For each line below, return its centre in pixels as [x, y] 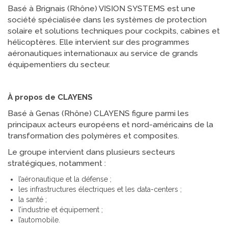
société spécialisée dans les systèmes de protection [107, 20]
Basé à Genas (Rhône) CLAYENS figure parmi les [98, 113]
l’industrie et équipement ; [61, 210]
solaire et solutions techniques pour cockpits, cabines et [114, 31]
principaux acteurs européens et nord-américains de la [110, 125]
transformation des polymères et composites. [93, 136]
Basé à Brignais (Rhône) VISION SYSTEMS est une [102, 9]
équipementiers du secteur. [59, 65]
